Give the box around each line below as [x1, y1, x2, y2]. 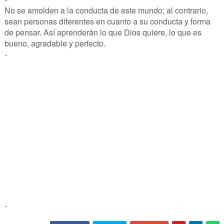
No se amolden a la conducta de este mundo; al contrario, [4, 4, 208, 16]
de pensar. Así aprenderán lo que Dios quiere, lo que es [4, 26, 201, 38]
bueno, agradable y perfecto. [4, 37, 105, 49]
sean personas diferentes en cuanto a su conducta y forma [4, 15, 210, 27]
